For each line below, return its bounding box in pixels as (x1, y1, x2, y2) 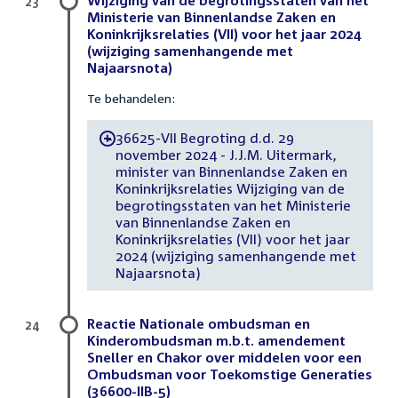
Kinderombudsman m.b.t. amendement (87, 332, 346, 349)
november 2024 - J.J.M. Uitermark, (115, 146, 337, 163)
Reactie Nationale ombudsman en (87, 315, 310, 332)
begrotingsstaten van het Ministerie (115, 196, 351, 213)
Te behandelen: (87, 91, 175, 107)
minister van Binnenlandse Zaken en (115, 163, 347, 179)
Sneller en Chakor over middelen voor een (87, 349, 362, 366)
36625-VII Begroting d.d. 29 (115, 129, 294, 146)
